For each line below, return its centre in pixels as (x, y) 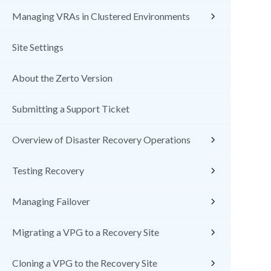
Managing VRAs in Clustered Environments (101, 16)
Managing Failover (51, 201)
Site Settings (38, 47)
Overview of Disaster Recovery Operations (101, 139)
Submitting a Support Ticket (71, 109)
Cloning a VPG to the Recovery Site (85, 263)
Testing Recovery (48, 170)
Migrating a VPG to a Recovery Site (86, 232)
